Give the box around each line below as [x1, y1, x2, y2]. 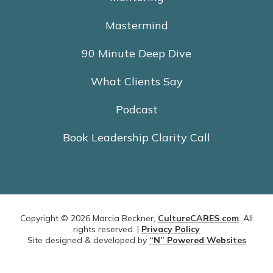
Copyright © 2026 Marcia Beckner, [20, 212, 158, 224]
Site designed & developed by [27, 234, 149, 246]
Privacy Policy [141, 223, 200, 235]
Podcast [115, 102, 158, 116]
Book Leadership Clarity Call [63, 130, 210, 144]
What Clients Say [90, 74, 183, 88]
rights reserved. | [73, 223, 141, 235]
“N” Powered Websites [149, 234, 246, 246]
